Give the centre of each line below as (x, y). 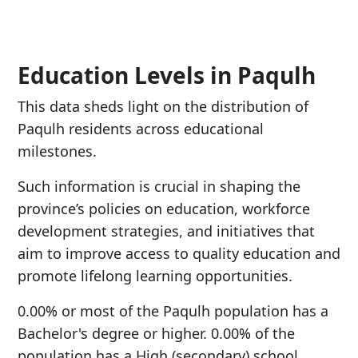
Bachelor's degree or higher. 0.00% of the (156, 333)
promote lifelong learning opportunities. (155, 276)
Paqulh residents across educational (141, 129)
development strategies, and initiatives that (166, 231)
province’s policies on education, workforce (164, 209)
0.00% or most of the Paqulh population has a (173, 311)
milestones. (57, 151)
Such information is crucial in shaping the (159, 186)
